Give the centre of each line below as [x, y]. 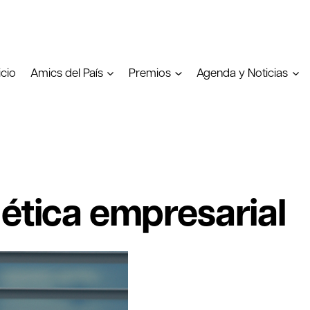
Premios [150, 72]
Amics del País [66, 72]
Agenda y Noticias [243, 72]
